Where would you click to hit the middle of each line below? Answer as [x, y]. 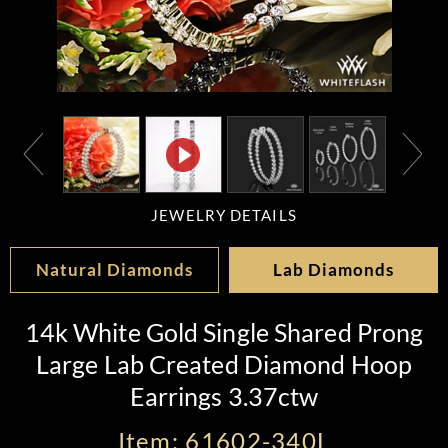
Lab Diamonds [333, 269]
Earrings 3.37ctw [224, 396]
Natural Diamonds [114, 269]
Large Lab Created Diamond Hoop [224, 364]
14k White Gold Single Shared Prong [224, 332]
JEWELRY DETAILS [224, 215]
